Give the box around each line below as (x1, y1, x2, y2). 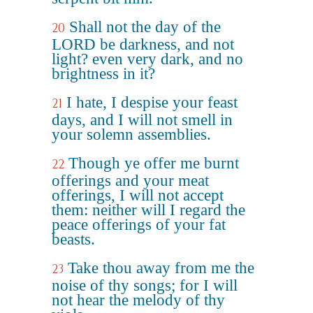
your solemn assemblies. (52, 126, 211, 143)
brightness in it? (52, 65, 155, 82)
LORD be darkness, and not (52, 36, 234, 53)
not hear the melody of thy (52, 291, 225, 309)
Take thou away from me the (68, 259, 254, 277)
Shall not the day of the (69, 18, 221, 36)
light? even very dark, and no (52, 50, 243, 68)
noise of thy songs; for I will (52, 277, 238, 294)
